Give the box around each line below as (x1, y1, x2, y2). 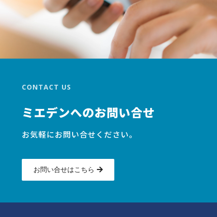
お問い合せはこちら (33, 165, 94, 173)
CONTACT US (21, 82, 71, 92)
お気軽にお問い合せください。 (21, 128, 137, 140)
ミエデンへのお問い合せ (21, 103, 155, 121)
